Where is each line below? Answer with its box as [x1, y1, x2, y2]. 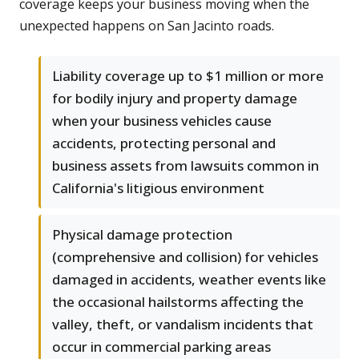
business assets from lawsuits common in [52, 156, 319, 175]
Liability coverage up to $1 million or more [52, 67, 324, 86]
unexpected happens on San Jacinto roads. [19, 17, 274, 35]
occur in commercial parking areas [52, 337, 271, 357]
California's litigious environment [52, 179, 264, 198]
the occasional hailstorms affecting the [52, 292, 304, 312]
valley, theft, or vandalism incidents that [52, 315, 313, 334]
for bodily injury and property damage [52, 89, 297, 108]
